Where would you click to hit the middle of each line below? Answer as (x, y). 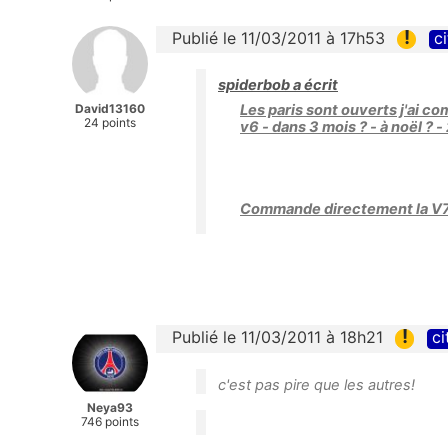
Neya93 (110, 408)
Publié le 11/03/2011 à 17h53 (278, 38)
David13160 (110, 109)
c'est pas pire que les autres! (316, 384)
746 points (110, 422)
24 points (110, 123)
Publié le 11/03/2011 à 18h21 (277, 337)
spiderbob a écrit (278, 85)
